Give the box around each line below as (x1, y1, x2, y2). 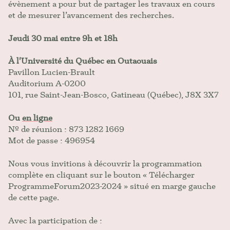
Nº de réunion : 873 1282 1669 (8, 124, 124, 135)
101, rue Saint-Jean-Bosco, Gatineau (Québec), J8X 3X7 (8, 89, 219, 101)
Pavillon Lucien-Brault (8, 67, 95, 78)
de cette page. (8, 191, 59, 203)
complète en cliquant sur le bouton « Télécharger (8, 169, 195, 180)
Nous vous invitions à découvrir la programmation (8, 158, 202, 169)
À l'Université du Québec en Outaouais (8, 55, 157, 67)
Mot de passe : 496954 (8, 135, 95, 146)
